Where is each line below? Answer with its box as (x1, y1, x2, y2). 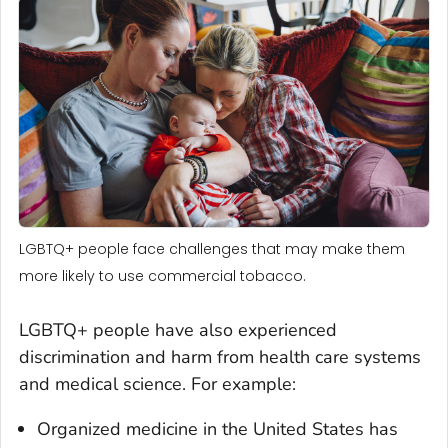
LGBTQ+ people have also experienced (19, 318, 337, 343)
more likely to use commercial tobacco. (19, 266, 306, 287)
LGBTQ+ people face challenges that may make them (19, 239, 405, 260)
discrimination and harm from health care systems (19, 345, 421, 370)
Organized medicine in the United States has (37, 417, 398, 442)
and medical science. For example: (19, 372, 296, 397)
